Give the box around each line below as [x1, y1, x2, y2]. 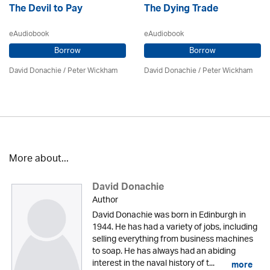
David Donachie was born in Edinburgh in [92, 206, 246, 225]
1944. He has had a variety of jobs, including [92, 218, 257, 237]
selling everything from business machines [92, 230, 253, 249]
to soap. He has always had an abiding [92, 242, 236, 261]
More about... [9, 149, 69, 169]
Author [92, 190, 118, 210]
